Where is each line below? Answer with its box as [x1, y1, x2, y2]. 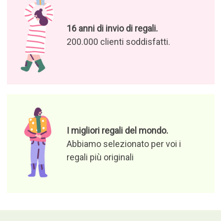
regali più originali [66, 151, 134, 162]
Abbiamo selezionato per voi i [66, 138, 181, 149]
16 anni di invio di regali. [66, 23, 158, 34]
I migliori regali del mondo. [66, 125, 168, 136]
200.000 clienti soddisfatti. [66, 37, 170, 47]
